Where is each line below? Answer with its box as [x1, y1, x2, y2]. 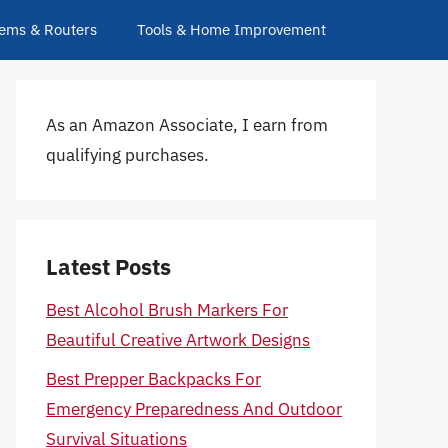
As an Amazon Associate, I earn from [46, 114, 328, 136]
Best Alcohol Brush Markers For [46, 299, 288, 321]
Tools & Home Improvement [137, 20, 326, 39]
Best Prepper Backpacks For [46, 367, 261, 390]
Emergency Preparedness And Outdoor [46, 397, 342, 420]
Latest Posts [46, 252, 171, 281]
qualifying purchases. [46, 144, 209, 166]
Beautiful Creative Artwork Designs [46, 329, 310, 351]
